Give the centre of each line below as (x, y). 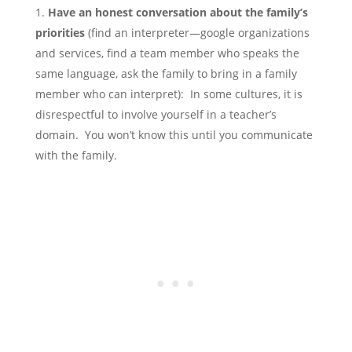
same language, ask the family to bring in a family (166, 74)
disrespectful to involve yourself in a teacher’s (156, 115)
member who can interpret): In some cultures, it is (169, 94)
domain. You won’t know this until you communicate (174, 135)
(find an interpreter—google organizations (197, 33)
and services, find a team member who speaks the (167, 53)
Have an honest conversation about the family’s (178, 13)
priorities (60, 33)
